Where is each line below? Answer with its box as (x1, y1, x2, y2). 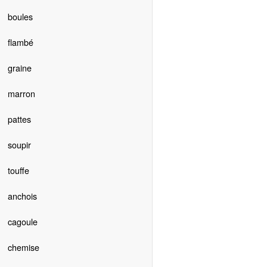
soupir (7, 138, 31, 151)
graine (7, 61, 32, 74)
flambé (7, 36, 33, 49)
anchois (7, 190, 37, 203)
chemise (7, 241, 39, 254)
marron (7, 87, 35, 100)
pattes (7, 113, 31, 126)
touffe (7, 164, 29, 177)
